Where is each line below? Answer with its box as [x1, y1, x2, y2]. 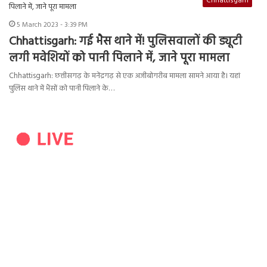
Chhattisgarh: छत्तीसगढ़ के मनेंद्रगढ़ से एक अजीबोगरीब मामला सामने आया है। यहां [9, 70, 240, 83]
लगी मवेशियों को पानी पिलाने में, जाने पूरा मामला [9, 49, 229, 69]
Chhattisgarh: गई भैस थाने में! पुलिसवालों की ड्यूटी [9, 32, 242, 52]
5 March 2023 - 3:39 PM [17, 19, 88, 32]
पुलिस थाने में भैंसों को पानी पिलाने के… [9, 82, 114, 95]
